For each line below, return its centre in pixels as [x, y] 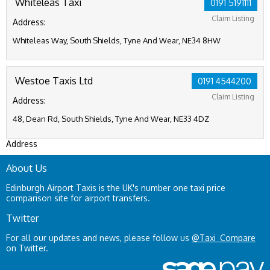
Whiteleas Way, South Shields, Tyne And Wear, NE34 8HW [117, 40]
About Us [27, 168]
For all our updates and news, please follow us [99, 238]
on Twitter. [27, 248]
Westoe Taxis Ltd [54, 80]
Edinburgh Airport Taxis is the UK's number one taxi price [116, 188]
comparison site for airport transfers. [78, 198]
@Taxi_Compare [224, 238]
